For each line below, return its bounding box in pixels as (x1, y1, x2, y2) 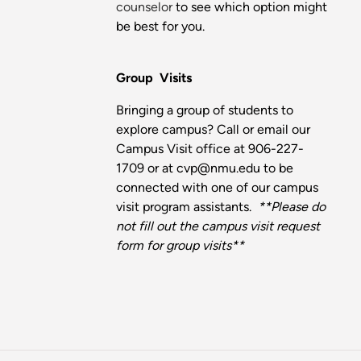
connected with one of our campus (116, 179, 318, 195)
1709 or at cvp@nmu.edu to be (116, 160, 293, 176)
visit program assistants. (116, 198, 258, 214)
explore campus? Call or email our (116, 121, 310, 137)
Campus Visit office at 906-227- (116, 140, 304, 156)
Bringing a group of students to (116, 102, 293, 118)
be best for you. (116, 18, 205, 34)
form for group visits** (116, 237, 244, 253)
